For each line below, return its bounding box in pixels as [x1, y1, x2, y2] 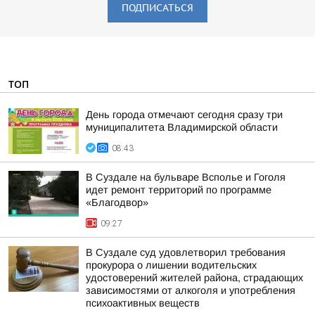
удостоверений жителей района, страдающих [86, 272, 303, 283]
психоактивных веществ [86, 297, 200, 309]
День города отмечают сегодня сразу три [86, 109, 283, 120]
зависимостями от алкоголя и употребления [86, 285, 295, 296]
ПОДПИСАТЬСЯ [122, 2, 193, 14]
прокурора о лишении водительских [86, 259, 257, 271]
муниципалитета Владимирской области [86, 122, 278, 133]
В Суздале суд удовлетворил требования [86, 247, 285, 258]
